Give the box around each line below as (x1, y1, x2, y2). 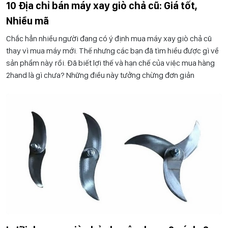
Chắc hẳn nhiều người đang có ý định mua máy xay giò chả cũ (6, 33, 212, 43)
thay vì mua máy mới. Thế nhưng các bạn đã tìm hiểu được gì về (6, 45, 219, 55)
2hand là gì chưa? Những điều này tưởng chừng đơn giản (6, 70, 194, 80)
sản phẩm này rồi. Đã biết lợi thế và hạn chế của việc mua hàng (6, 58, 215, 68)
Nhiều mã (6, 14, 49, 27)
